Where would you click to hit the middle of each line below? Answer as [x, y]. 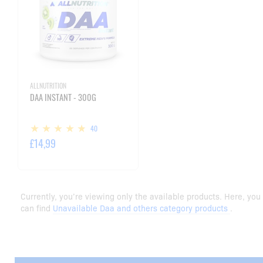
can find [37, 208]
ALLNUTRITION [48, 86]
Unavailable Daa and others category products [141, 208]
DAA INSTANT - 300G [63, 97]
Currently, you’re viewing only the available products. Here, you [141, 196]
